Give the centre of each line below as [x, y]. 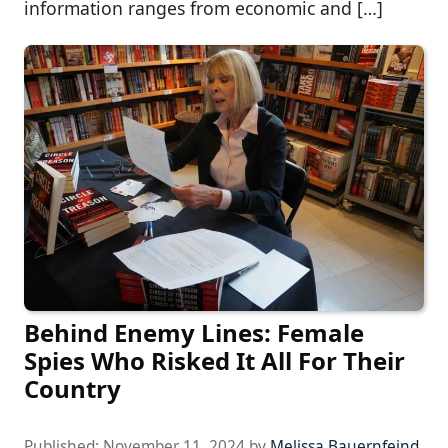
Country [72, 388]
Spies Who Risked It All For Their [214, 360]
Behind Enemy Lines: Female [194, 332]
